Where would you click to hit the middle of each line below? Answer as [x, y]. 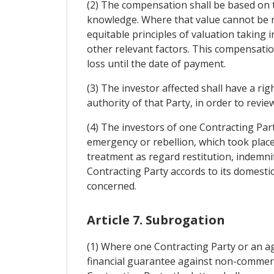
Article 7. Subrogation [156, 220]
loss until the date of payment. [156, 63]
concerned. [111, 186]
